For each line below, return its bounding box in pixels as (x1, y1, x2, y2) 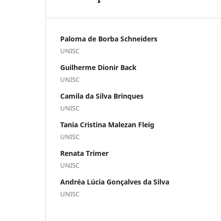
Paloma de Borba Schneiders (60, 34, 157, 43)
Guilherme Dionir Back (60, 62, 137, 72)
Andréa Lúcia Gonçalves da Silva (60, 177, 169, 186)
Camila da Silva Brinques (60, 91, 144, 101)
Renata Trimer (60, 148, 109, 158)
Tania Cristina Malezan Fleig (60, 119, 154, 129)
